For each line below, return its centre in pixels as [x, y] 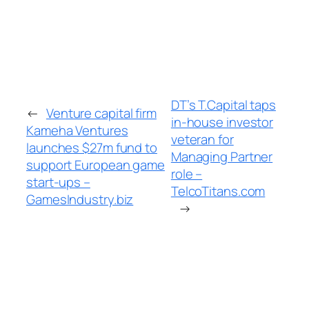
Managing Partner [222, 156]
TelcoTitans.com [218, 191]
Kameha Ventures [77, 131]
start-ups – [58, 182]
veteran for [202, 139]
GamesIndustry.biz [80, 200]
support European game [96, 165]
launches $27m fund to [92, 148]
